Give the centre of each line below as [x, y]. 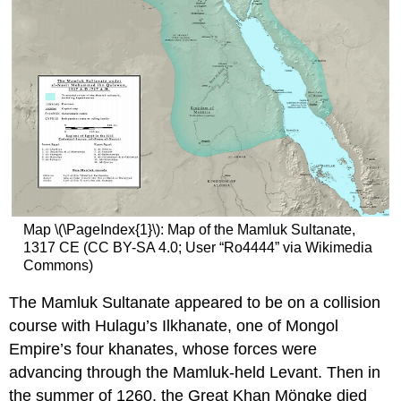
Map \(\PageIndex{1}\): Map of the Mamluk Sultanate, [189, 230]
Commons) [58, 266]
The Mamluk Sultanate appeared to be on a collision [195, 302]
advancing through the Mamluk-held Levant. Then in [195, 372]
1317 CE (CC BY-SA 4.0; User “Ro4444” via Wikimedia [197, 248]
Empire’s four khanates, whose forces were [163, 349]
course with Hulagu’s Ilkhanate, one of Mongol [174, 325]
